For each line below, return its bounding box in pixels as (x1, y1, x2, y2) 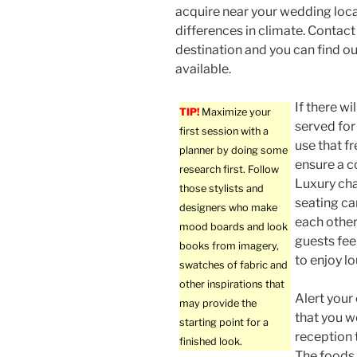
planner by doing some (179, 144, 288, 157)
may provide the (179, 297, 257, 310)
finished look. (179, 335, 242, 348)
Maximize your (199, 106, 271, 119)
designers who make (179, 202, 277, 214)
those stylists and (179, 182, 264, 195)
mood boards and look (179, 221, 288, 233)
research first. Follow (179, 163, 279, 176)
